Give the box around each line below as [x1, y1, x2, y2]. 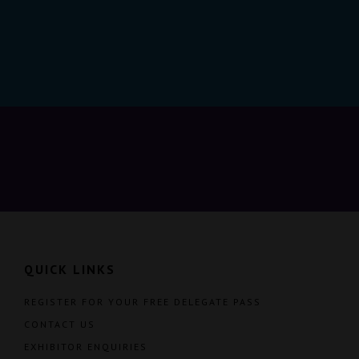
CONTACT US [24, 317, 95, 330]
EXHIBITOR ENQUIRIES [24, 340, 147, 353]
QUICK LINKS [24, 260, 115, 277]
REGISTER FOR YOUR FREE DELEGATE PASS [24, 295, 261, 308]
